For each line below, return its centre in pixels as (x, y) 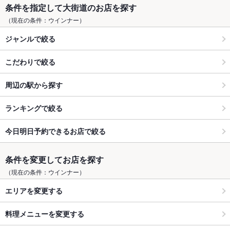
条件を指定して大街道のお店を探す (71, 8)
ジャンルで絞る (30, 38)
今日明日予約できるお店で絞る (55, 131)
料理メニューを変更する (45, 213)
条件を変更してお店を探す (54, 160)
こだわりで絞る (30, 61)
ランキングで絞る (34, 108)
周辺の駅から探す (34, 84)
